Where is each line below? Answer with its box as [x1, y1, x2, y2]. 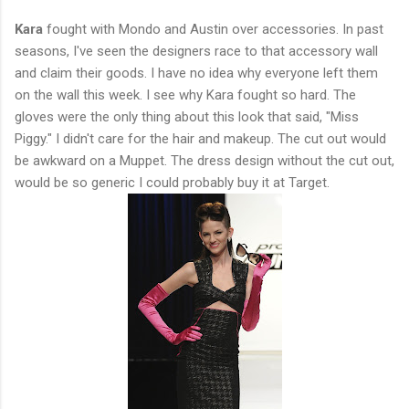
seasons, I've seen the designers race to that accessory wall [15, 42, 378, 59]
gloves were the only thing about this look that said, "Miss [15, 108, 359, 125]
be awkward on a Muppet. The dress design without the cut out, [15, 152, 394, 169]
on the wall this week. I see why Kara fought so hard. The [15, 86, 356, 103]
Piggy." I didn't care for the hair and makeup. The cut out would [15, 130, 386, 147]
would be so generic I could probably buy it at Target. [15, 173, 330, 191]
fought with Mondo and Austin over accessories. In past [43, 20, 383, 37]
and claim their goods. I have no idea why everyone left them [15, 64, 378, 81]
